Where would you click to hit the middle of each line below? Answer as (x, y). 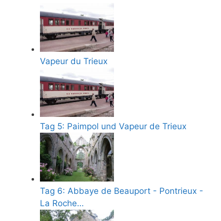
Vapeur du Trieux (74, 61)
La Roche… (62, 203)
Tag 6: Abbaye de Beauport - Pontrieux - (122, 191)
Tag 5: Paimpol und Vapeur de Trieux (113, 126)
